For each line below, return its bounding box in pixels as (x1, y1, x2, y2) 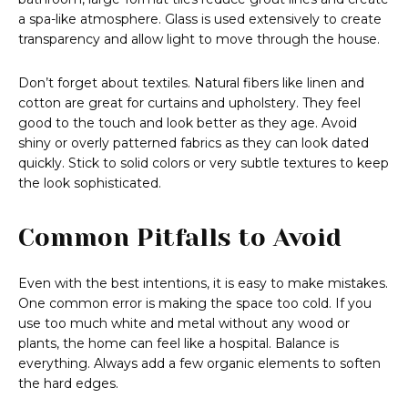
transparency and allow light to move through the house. (18, 31, 380, 48)
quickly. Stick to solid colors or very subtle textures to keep (18, 155, 389, 172)
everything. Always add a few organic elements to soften (18, 355, 381, 372)
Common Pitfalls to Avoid (18, 223, 342, 252)
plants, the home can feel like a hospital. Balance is (18, 335, 339, 352)
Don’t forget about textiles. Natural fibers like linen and (18, 75, 364, 92)
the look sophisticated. (18, 175, 161, 192)
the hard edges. (18, 375, 118, 393)
